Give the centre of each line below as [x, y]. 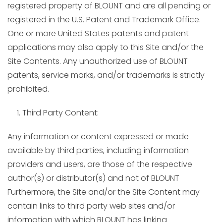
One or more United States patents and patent [98, 33]
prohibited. [28, 89]
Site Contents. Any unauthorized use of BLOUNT [98, 61]
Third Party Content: [60, 113]
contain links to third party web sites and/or [91, 206]
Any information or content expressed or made [98, 137]
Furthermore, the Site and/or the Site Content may [104, 192]
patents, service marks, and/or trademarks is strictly [106, 75]
